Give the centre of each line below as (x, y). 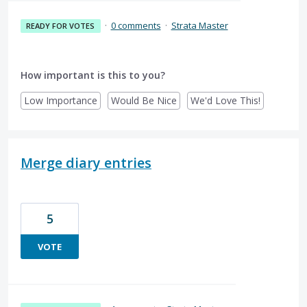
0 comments (136, 25)
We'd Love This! (225, 100)
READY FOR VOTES (61, 25)
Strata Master (199, 25)
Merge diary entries (86, 162)
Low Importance (61, 100)
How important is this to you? (93, 75)
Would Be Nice (144, 100)
